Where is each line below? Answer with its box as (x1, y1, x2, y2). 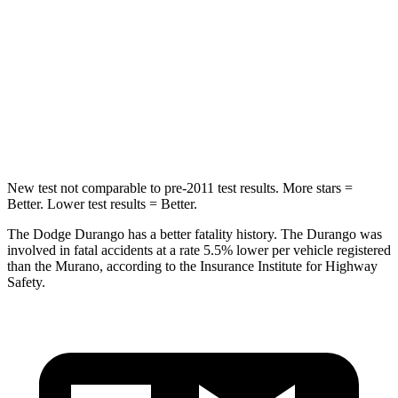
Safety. (7, 274, 45, 290)
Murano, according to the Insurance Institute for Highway (55, 258, 378, 274)
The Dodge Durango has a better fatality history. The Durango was (7, 226, 382, 242)
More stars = (279, 179, 353, 195)
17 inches (266, 83, 312, 96)
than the (7, 258, 55, 274)
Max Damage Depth (86, 83, 182, 96)
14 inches (201, 83, 247, 96)
